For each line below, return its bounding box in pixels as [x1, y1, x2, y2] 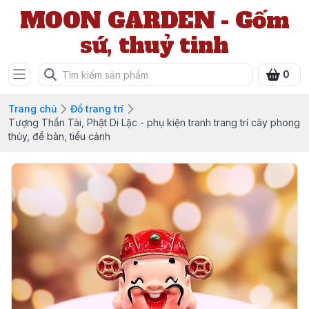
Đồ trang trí [70, 103, 123, 114]
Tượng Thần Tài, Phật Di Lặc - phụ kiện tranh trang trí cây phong [8, 117, 300, 128]
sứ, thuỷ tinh [80, 30, 229, 61]
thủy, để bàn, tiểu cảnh [8, 130, 110, 142]
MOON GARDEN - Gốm [19, 6, 290, 36]
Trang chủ [8, 103, 57, 114]
